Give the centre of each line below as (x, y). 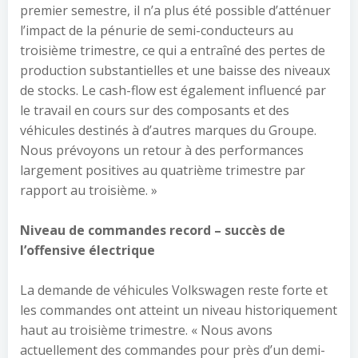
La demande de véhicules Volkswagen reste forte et (174, 290)
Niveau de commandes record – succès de (153, 230)
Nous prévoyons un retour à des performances (162, 150)
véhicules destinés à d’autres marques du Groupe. (168, 130)
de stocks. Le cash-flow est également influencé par (173, 90)
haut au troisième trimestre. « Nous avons (146, 330)
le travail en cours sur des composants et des (155, 110)
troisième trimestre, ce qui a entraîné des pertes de (173, 50)
